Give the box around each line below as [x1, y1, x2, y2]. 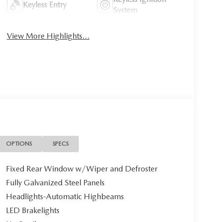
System [113, 5, 138, 15]
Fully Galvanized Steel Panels [5, 178, 105, 188]
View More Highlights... [6, 31, 90, 41]
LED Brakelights [5, 206, 59, 216]
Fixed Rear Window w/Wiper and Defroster [5, 164, 158, 174]
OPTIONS [6, 140, 32, 147]
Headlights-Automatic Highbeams [5, 192, 124, 202]
